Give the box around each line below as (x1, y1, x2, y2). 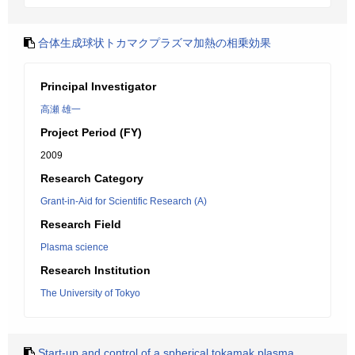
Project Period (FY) (40, 126, 142, 139)
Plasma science (40, 242, 109, 253)
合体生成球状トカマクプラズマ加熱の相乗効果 (38, 36, 271, 49)
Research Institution (40, 264, 151, 277)
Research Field (40, 218, 121, 231)
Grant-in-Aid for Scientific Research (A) (40, 196, 207, 207)
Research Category (40, 172, 143, 185)
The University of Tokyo (40, 288, 140, 299)
